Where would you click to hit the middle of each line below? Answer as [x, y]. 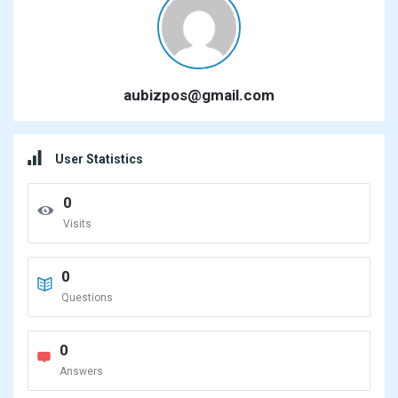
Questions [87, 298]
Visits [77, 224]
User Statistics [99, 159]
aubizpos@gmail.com [199, 95]
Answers [81, 371]
